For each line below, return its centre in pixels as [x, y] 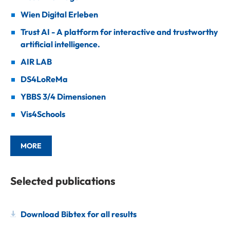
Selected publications [63, 180]
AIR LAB [36, 61]
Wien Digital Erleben [59, 14]
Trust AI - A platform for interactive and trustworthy [119, 32]
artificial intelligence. [60, 44]
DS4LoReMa [44, 79]
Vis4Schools [43, 114]
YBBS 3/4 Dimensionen [63, 96]
